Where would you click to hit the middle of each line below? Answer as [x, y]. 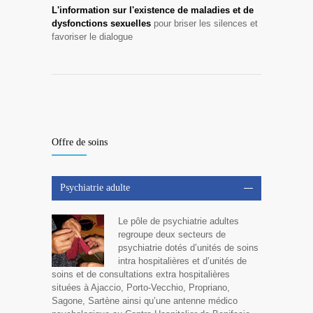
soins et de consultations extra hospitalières [141, 275]
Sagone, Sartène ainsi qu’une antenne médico [145, 301]
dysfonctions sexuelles [101, 24]
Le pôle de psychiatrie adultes [179, 221]
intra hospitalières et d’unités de [182, 261]
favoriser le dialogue [92, 37]
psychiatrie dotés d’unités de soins [188, 248]
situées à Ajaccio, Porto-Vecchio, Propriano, [141, 288]
